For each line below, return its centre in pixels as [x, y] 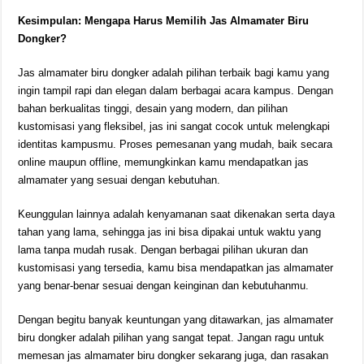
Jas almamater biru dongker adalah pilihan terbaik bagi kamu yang [174, 73]
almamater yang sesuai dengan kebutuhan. [119, 180]
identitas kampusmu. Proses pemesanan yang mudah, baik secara [175, 144]
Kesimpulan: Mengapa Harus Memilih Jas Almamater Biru [164, 21]
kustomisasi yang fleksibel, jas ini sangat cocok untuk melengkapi [174, 126]
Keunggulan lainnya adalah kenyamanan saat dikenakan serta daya [177, 214]
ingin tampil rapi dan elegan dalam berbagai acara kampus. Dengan [176, 91]
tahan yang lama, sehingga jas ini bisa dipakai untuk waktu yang [170, 232]
